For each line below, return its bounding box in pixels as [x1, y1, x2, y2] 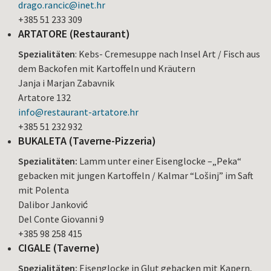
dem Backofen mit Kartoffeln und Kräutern [18, 62, 195, 74]
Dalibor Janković [18, 198, 88, 211]
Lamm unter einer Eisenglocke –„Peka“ [77, 154, 241, 167]
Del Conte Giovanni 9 [18, 212, 104, 225]
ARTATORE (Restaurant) [18, 26, 130, 41]
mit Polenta [18, 183, 69, 196]
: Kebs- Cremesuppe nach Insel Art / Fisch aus [75, 47, 260, 60]
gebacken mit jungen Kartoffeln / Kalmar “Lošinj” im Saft [18, 169, 253, 181]
